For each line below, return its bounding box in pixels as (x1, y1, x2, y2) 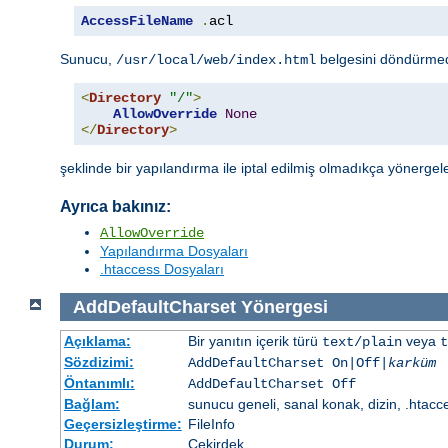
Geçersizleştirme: (63, 416, 182, 433)
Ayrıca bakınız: (60, 198, 171, 216)
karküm (387, 355, 436, 372)
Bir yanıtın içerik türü (187, 333, 322, 350)
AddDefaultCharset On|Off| (187, 355, 388, 372)
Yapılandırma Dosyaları (100, 242, 248, 259)
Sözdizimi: (63, 354, 134, 371)
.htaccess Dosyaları (100, 260, 224, 277)
